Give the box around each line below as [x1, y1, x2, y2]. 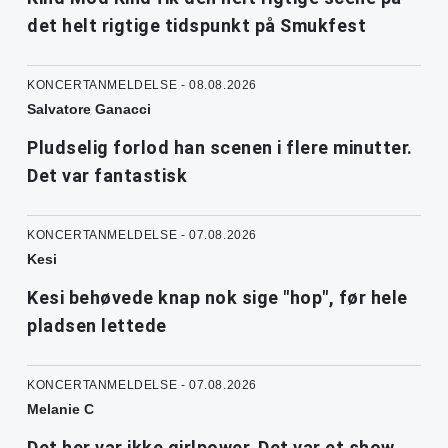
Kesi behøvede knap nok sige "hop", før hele [27, 286, 408, 308]
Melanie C [27, 400, 94, 417]
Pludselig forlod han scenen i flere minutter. [27, 136, 413, 158]
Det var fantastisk [27, 164, 187, 186]
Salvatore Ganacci [27, 100, 151, 117]
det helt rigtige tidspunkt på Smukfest [27, 14, 366, 36]
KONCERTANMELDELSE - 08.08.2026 [27, 77, 257, 92]
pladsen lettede [27, 314, 167, 336]
